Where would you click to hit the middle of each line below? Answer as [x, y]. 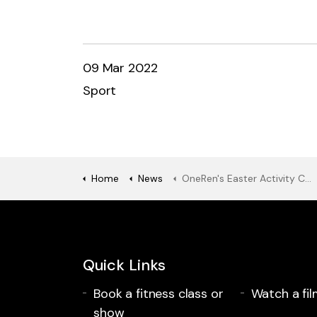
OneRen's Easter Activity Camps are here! [243, 178]
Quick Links [124, 265]
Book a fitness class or [158, 293]
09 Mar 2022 [120, 68]
